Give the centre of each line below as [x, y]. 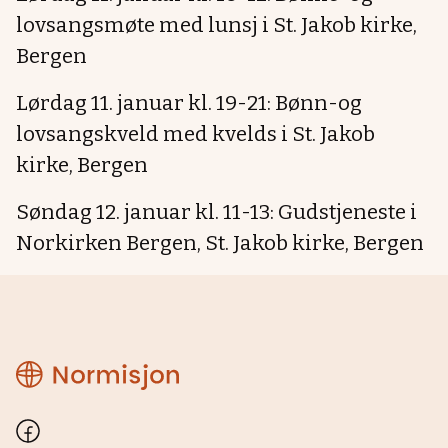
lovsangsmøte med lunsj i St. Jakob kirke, [216, 25]
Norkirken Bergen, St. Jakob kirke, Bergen [220, 243]
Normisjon [63, 369]
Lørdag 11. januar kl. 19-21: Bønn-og [189, 103]
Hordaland [64, 389]
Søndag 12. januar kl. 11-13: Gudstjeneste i [216, 212]
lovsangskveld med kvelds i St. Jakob [195, 134]
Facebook [56, 428]
